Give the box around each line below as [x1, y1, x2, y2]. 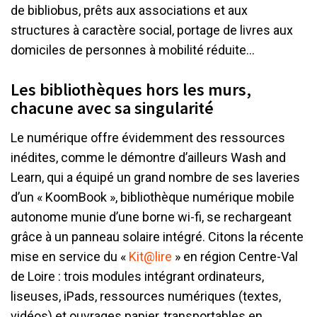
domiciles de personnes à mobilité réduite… [11, 42, 255, 57]
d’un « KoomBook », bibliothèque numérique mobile [11, 189, 294, 204]
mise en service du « [11, 248, 129, 264]
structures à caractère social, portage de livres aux [11, 22, 293, 38]
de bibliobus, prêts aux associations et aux [11, 2, 248, 18]
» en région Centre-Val [172, 248, 298, 264]
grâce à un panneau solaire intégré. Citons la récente [11, 229, 304, 244]
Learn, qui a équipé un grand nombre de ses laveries [11, 169, 300, 185]
